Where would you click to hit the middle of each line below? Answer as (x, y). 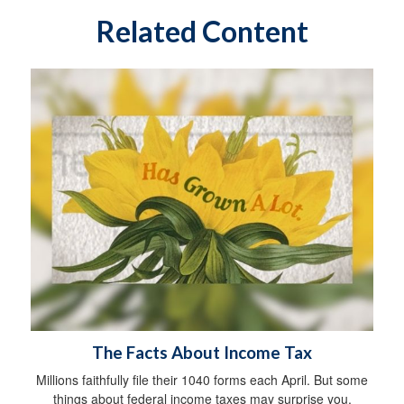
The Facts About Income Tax (202, 353)
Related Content (202, 31)
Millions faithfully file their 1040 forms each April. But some (202, 380)
